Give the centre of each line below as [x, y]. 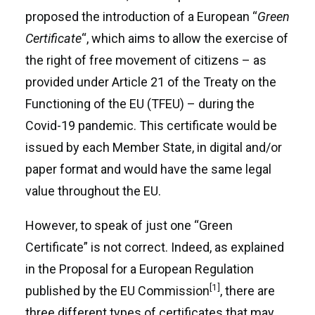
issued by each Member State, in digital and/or [154, 147]
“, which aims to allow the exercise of [185, 38]
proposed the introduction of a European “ [141, 17]
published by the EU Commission [117, 291]
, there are [247, 291]
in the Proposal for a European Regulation [140, 269]
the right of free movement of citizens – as [146, 60]
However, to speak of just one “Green [129, 225]
